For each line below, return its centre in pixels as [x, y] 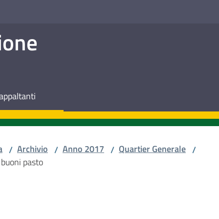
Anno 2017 [83, 149]
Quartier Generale [152, 149]
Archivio [33, 149]
